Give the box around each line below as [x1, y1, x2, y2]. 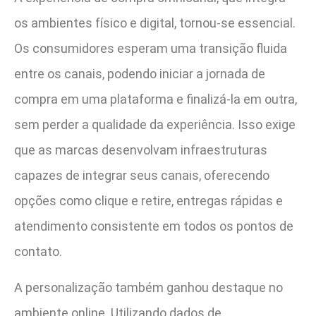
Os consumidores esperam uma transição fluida [14, 41, 287, 56]
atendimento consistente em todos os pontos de [14, 219, 293, 234]
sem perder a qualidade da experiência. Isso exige [14, 117, 296, 133]
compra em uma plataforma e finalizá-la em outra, [14, 92, 297, 107]
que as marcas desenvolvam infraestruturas [14, 142, 267, 158]
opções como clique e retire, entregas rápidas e [14, 193, 283, 209]
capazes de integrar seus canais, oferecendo [14, 168, 269, 183]
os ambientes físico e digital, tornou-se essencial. [14, 16, 296, 31]
